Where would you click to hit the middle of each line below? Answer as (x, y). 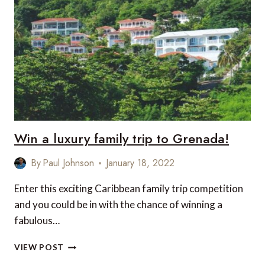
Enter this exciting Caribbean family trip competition (129, 189)
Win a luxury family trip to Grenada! (122, 139)
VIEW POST (39, 248)
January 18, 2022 (140, 163)
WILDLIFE (83, 65)
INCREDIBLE (89, 53)
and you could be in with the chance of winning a (118, 205)
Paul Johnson (69, 163)
